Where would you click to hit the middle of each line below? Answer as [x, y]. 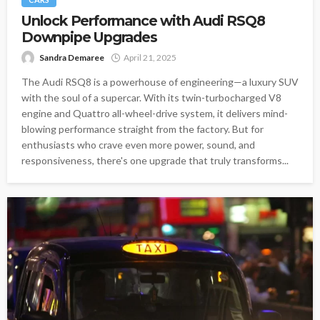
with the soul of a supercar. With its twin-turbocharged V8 [151, 97]
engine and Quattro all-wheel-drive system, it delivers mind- [155, 113]
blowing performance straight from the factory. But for [142, 129]
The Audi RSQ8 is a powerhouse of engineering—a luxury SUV [160, 82]
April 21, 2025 [150, 57]
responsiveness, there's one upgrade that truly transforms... [155, 160]
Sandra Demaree [72, 57]
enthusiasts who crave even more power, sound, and [138, 145]
